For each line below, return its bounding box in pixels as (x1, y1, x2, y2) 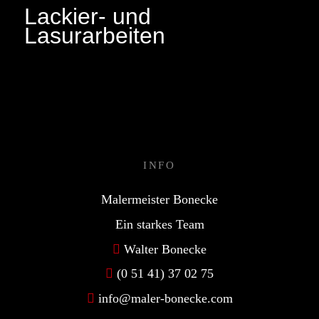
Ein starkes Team (115, 216, 204, 231)
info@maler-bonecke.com (98, 291, 233, 306)
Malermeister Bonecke (101, 192, 218, 206)
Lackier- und (24, 3, 151, 29)
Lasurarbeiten (24, 22, 165, 48)
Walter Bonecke (124, 241, 206, 256)
